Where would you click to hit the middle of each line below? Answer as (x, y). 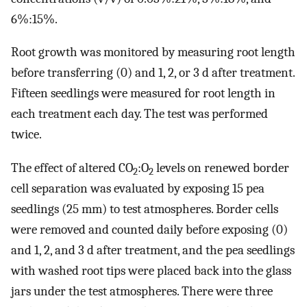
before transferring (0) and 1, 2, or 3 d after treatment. (153, 73)
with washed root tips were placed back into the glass (151, 270)
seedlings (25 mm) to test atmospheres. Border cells (145, 209)
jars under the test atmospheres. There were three (142, 291)
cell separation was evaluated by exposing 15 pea (138, 188)
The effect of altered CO (72, 168)
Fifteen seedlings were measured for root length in (143, 94)
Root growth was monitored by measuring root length (153, 52)
